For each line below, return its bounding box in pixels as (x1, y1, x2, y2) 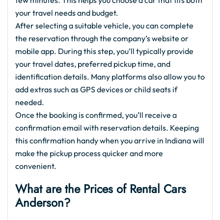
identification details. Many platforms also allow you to (15, 72, 205, 82)
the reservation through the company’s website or (15, 33, 189, 44)
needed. (15, 97, 44, 108)
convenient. (15, 161, 56, 171)
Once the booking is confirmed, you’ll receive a (15, 110, 177, 120)
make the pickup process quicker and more (15, 148, 163, 159)
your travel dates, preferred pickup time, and (15, 59, 170, 69)
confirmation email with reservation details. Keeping (15, 123, 199, 133)
